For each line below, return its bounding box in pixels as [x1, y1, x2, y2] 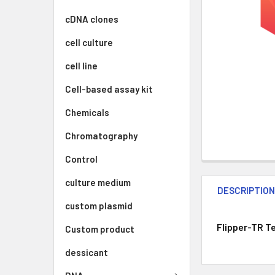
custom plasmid [65, 200, 133, 211]
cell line [65, 60, 98, 71]
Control [65, 153, 98, 165]
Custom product [65, 223, 134, 234]
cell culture [65, 37, 113, 48]
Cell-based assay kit [65, 83, 153, 95]
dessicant [65, 247, 108, 258]
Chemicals [65, 107, 109, 118]
